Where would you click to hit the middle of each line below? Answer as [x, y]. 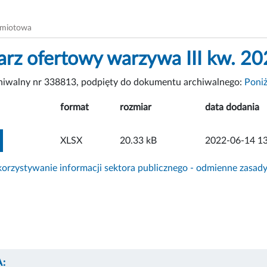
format [74, 107]
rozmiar [136, 107]
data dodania [232, 107]
